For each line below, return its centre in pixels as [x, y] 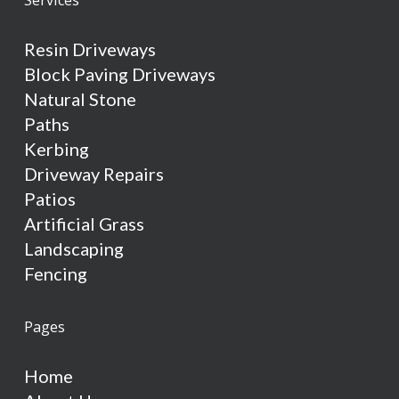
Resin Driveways [90, 49]
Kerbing [57, 148]
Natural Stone [81, 98]
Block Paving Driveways [120, 73]
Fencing [56, 273]
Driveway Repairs [94, 173]
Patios [50, 198]
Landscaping [74, 248]
